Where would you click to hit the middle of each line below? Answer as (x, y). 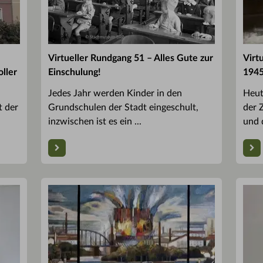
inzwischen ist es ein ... (95, 122)
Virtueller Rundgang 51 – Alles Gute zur (131, 58)
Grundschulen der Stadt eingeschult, (123, 108)
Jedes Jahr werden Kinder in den (115, 94)
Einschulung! (75, 73)
